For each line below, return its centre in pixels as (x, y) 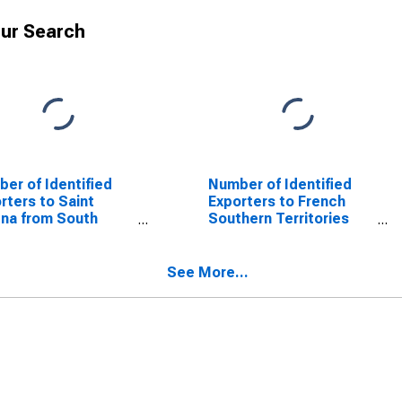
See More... (208, 272)
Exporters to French (276, 201)
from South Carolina (276, 236)
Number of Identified (280, 184)
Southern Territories (278, 218)
